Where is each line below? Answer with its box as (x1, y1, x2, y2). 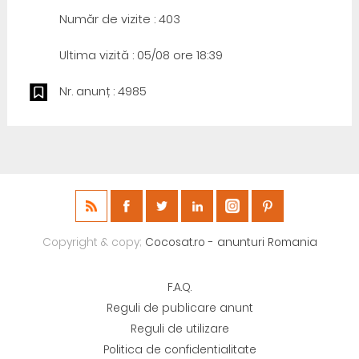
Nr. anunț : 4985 (58, 83, 147, 99)
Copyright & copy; (42, 235, 145, 250)
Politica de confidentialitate (103, 342, 256, 357)
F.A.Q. (167, 280, 192, 295)
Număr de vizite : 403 (58, 11, 180, 27)
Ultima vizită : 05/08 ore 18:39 (58, 47, 223, 63)
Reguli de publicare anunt (106, 301, 253, 316)
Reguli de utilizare (130, 321, 229, 337)
